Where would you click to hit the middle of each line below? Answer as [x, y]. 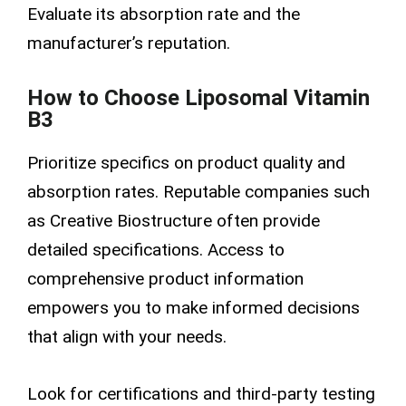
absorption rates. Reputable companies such [198, 191]
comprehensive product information [165, 278]
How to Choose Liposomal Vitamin [198, 97]
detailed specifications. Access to [156, 249]
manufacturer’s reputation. [129, 43]
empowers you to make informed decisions [193, 307]
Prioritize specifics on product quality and [186, 162]
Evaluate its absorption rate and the [164, 14]
